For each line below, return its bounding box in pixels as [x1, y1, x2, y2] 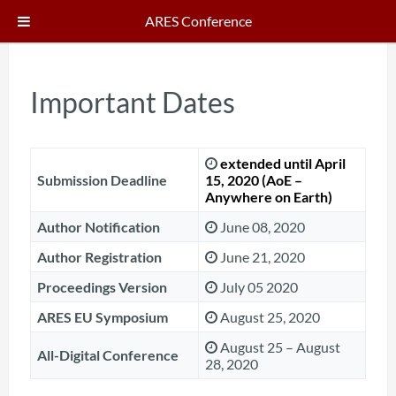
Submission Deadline [36, 171, 167, 188]
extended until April [219, 155, 346, 171]
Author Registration [36, 248, 162, 265]
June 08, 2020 [217, 218, 305, 235]
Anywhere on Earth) [204, 188, 332, 205]
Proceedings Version [36, 278, 167, 295]
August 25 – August [217, 339, 340, 355]
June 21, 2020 [217, 248, 305, 265]
